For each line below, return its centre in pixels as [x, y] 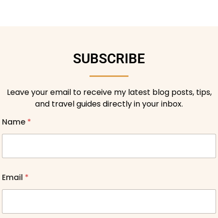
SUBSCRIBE [109, 59]
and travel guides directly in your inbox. [109, 104]
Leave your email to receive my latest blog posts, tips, [109, 92]
